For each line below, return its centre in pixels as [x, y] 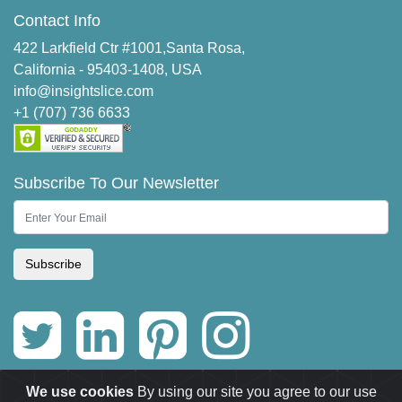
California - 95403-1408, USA [108, 70]
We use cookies [79, 392]
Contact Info [57, 21]
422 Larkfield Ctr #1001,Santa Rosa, [129, 48]
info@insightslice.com [83, 92]
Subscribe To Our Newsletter [116, 184]
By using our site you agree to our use [255, 392]
